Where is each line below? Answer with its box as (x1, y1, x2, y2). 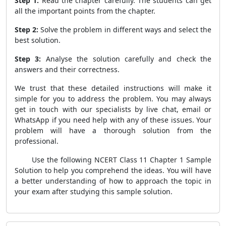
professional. (15, 136, 59, 146)
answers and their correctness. (15, 65, 120, 74)
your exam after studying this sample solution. (15, 187, 173, 196)
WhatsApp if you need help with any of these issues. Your (15, 115, 211, 125)
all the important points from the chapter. (15, 6, 155, 16)
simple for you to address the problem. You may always (15, 94, 211, 103)
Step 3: (15, 54, 41, 64)
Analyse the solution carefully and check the (41, 54, 211, 64)
